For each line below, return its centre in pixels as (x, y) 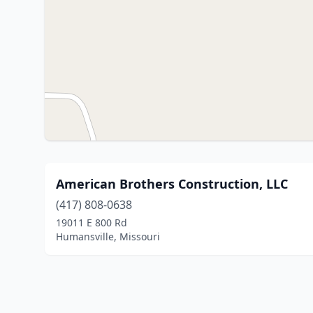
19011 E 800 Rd (92, 223)
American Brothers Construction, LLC (172, 184)
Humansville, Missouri (108, 236)
